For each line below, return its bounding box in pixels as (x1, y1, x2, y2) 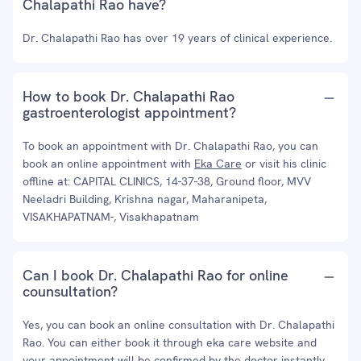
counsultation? (23, 282, 118, 301)
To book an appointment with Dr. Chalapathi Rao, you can (23, 139, 318, 153)
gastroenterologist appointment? (23, 103, 236, 122)
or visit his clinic (242, 156, 326, 171)
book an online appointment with (23, 156, 194, 171)
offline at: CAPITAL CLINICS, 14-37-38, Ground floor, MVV (23, 174, 311, 189)
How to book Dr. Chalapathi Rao (23, 87, 234, 106)
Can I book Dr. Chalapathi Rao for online (23, 266, 288, 284)
